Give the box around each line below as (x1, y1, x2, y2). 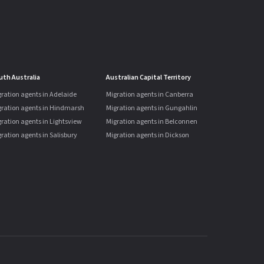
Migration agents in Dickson (106, 130, 189, 140)
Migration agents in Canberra (106, 90, 193, 100)
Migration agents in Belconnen (106, 117, 197, 127)
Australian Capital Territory (106, 72, 191, 82)
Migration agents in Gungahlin (106, 103, 197, 113)
